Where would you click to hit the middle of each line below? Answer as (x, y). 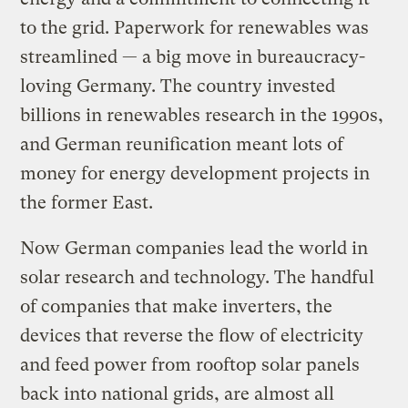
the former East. (87, 202)
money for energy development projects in (195, 173)
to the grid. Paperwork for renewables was (195, 27)
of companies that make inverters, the (177, 306)
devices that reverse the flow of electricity (192, 335)
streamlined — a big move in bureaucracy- (193, 56)
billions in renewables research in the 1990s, (202, 115)
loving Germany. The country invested (178, 86)
